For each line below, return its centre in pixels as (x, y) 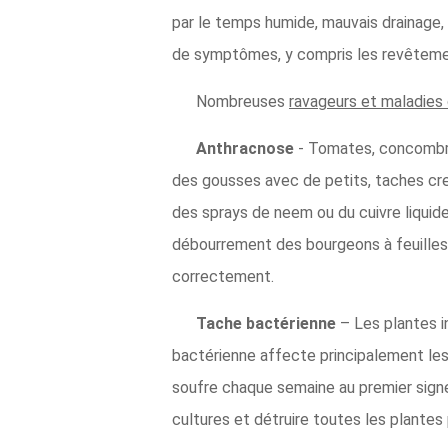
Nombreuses (242, 101)
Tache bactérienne (268, 323)
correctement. (223, 276)
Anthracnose (247, 148)
